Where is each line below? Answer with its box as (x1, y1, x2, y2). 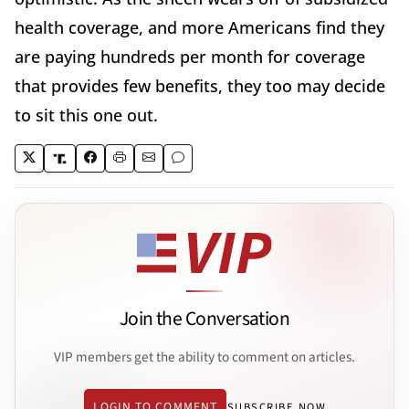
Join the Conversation (119, 305, 290, 334)
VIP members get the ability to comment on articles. (54, 346, 355, 367)
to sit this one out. (15, 104, 163, 127)
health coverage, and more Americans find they (15, 16, 384, 39)
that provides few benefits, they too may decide (15, 75, 385, 98)
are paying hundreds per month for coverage (15, 46, 365, 68)
